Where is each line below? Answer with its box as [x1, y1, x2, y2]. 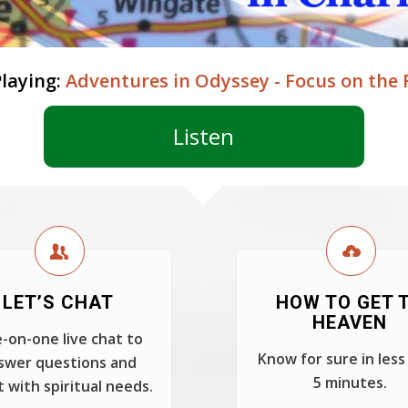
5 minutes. [312, 372, 387, 393]
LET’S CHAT [2, 291, 114, 313]
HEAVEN [312, 311, 388, 333]
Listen [173, 121, 235, 151]
